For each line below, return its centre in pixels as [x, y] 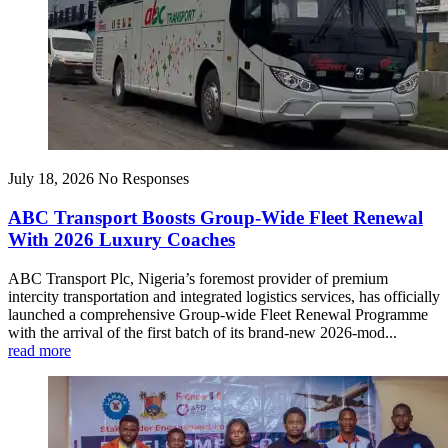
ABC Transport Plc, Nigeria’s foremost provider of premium [198, 278]
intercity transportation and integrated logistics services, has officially [224, 296]
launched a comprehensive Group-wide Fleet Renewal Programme [218, 314]
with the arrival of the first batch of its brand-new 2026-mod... [202, 332]
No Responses [143, 179]
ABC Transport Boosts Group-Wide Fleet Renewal [215, 218]
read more [39, 350]
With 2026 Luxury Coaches [121, 240]
